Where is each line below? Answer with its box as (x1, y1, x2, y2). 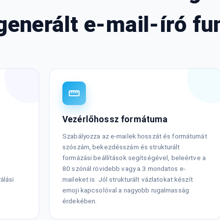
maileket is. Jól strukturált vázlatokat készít (62, 175, 193, 184)
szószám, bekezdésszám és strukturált (62, 143, 180, 151)
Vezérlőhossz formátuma (62, 114, 168, 125)
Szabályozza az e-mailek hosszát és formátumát (62, 132, 207, 140)
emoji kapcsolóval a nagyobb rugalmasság (62, 186, 189, 194)
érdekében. (62, 197, 97, 205)
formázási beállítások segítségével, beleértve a (62, 154, 206, 162)
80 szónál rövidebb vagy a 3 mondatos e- (62, 165, 186, 173)
